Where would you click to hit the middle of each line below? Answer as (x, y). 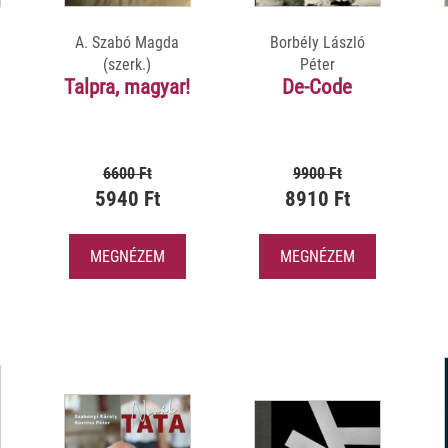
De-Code (317, 86)
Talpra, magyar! (127, 86)
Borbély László (317, 42)
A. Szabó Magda (127, 42)
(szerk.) (127, 64)
